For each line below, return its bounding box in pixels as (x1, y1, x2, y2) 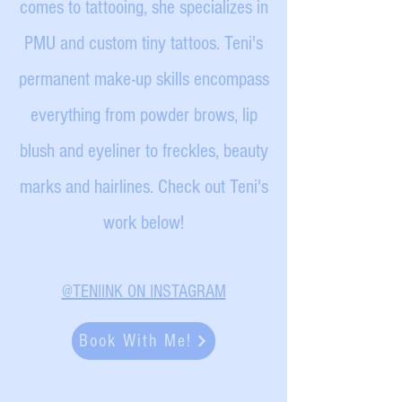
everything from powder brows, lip (30, 104, 258, 127)
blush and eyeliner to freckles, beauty (19, 140, 268, 162)
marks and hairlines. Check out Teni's (19, 176, 268, 198)
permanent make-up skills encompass (18, 68, 269, 91)
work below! (103, 212, 184, 234)
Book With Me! (79, 331, 192, 351)
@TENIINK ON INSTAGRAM (61, 282, 226, 301)
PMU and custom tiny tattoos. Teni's (24, 32, 263, 55)
